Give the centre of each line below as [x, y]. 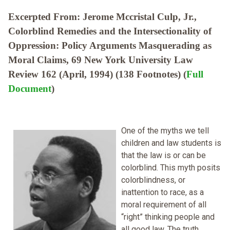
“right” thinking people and [168, 217]
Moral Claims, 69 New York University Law [101, 60]
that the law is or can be [164, 156]
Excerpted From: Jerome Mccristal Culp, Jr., [102, 17]
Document [30, 89]
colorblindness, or [153, 180]
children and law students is [171, 143]
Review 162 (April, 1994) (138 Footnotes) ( [97, 74]
